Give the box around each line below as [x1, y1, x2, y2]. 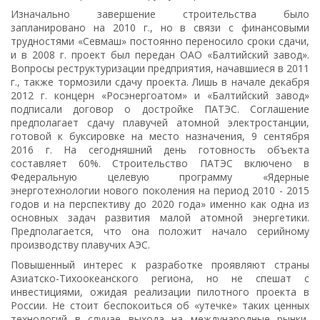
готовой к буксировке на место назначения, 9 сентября [11, 129, 309, 144]
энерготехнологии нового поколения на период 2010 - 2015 [11, 184, 309, 198]
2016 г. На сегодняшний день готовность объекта [11, 143, 309, 157]
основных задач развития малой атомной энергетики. [11, 211, 309, 225]
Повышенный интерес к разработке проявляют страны [11, 258, 309, 272]
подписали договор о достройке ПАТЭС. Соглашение [11, 102, 309, 116]
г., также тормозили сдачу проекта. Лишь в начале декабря [11, 75, 309, 89]
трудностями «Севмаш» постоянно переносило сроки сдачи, [11, 34, 309, 49]
